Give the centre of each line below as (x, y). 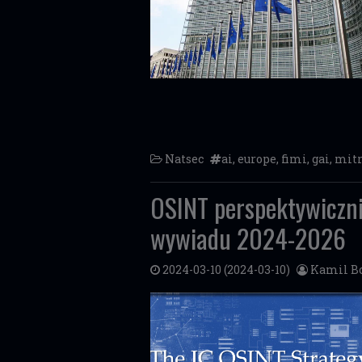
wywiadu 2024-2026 (248, 238)
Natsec (184, 159)
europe (257, 159)
